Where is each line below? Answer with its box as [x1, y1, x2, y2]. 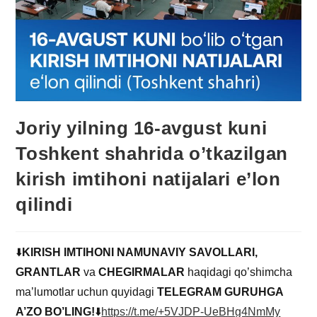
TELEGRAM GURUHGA [157, 286, 284, 299]
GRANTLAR [16, 266, 81, 279]
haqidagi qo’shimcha [188, 266, 293, 279]
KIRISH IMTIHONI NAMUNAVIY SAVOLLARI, [22, 246, 258, 259]
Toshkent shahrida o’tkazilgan [16, 143, 288, 165]
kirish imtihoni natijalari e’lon [16, 168, 281, 190]
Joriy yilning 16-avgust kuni [16, 117, 267, 139]
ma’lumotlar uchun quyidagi [16, 286, 158, 299]
